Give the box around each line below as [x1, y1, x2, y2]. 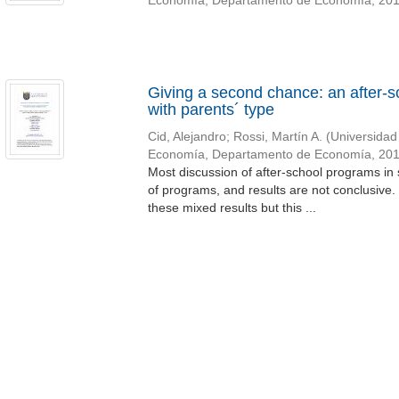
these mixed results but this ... [147, 200, 316, 215]
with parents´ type [147, 101, 274, 118]
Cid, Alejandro [147, 130, 226, 143]
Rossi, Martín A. [232, 130, 322, 143]
